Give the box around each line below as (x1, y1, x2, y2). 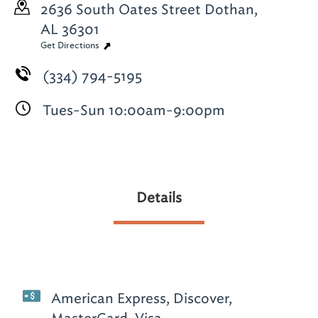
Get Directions (40, 39, 102, 51)
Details (136, 187, 182, 207)
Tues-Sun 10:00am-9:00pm (43, 100, 225, 119)
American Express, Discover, (51, 288, 233, 307)
